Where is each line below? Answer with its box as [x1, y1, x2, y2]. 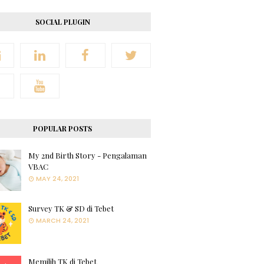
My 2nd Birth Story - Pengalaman [28, 150, 147, 160]
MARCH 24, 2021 [36, 216, 89, 225]
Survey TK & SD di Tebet [28, 203, 114, 213]
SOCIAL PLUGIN [35, 17, 90, 27]
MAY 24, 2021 [36, 174, 79, 183]
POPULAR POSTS [33, 124, 92, 133]
